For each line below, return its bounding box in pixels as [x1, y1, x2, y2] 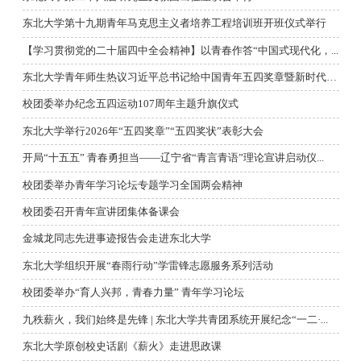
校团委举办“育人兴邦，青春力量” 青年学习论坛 [22, 287, 244, 299]
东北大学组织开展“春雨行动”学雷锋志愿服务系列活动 [22, 259, 273, 272]
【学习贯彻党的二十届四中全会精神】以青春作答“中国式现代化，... [22, 44, 338, 56]
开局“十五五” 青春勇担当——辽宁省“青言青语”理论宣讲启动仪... [22, 152, 324, 164]
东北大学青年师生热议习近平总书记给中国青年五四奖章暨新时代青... [326, 71, 337, 83]
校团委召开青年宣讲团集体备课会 [22, 206, 180, 218]
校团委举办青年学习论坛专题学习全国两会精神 [22, 179, 243, 191]
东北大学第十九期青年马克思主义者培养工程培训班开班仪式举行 [22, 18, 326, 30]
